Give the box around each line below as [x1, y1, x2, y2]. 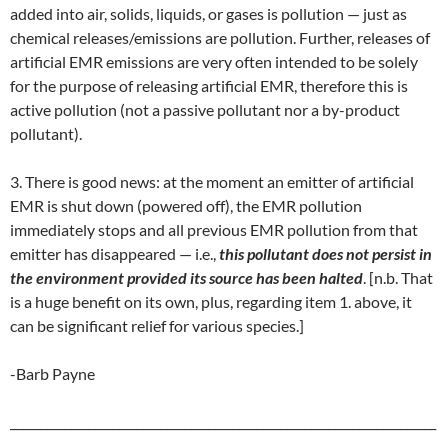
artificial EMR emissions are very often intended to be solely [10, 52, 418, 71]
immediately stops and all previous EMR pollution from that [10, 220, 418, 239]
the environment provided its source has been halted [10, 268, 363, 287]
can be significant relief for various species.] [10, 316, 304, 335]
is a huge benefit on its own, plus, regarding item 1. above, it [10, 292, 412, 311]
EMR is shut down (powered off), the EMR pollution [10, 196, 362, 215]
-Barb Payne [10, 364, 95, 383]
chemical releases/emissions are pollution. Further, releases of [10, 28, 430, 47]
